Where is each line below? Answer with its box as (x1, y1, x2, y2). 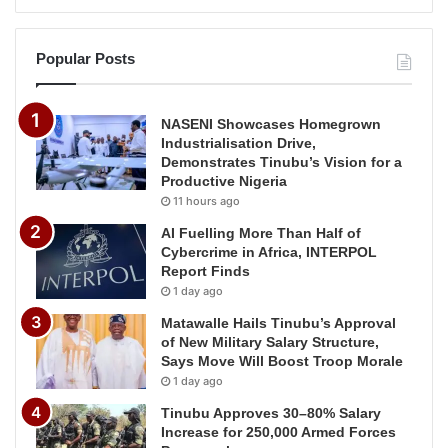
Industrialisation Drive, (161, 135, 316, 152)
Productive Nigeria (161, 173, 287, 190)
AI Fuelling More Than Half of (161, 225, 361, 242)
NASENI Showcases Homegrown (161, 116, 381, 133)
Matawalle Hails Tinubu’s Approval (161, 315, 396, 332)
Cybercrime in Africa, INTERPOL (161, 244, 377, 261)
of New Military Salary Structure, (161, 334, 379, 351)
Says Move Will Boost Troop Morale (161, 353, 403, 370)
